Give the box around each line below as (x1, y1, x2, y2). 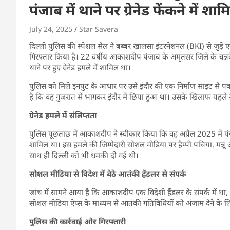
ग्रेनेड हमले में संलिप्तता (29, 109, 97, 120)
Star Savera (79, 24, 118, 34)
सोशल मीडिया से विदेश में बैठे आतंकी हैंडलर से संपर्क (29, 168, 186, 179)
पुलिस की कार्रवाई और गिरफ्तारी (29, 216, 126, 226)
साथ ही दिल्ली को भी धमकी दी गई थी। (29, 149, 139, 160)
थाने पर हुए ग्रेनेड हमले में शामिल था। (29, 62, 131, 72)
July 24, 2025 (29, 24, 72, 34)
